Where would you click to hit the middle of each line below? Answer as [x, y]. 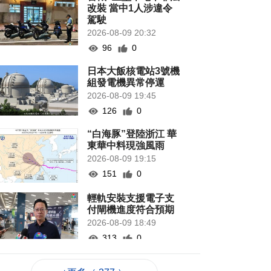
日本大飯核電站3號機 [134, 71]
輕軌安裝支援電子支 [131, 198]
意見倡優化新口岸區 [131, 262]
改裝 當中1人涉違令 [130, 8]
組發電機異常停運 [126, 83]
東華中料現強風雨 [126, 146]
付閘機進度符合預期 [131, 210]
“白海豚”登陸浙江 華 [132, 134]
